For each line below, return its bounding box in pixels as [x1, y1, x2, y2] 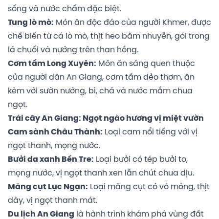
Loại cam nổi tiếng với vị [103, 128, 197, 137]
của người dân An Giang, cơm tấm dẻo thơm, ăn [8, 73, 195, 82]
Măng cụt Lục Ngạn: [8, 183, 88, 192]
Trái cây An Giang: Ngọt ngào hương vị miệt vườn [8, 114, 204, 123]
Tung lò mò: [8, 19, 54, 27]
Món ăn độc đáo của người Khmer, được [54, 19, 211, 27]
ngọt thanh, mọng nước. [8, 142, 100, 151]
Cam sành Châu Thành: [8, 128, 103, 137]
